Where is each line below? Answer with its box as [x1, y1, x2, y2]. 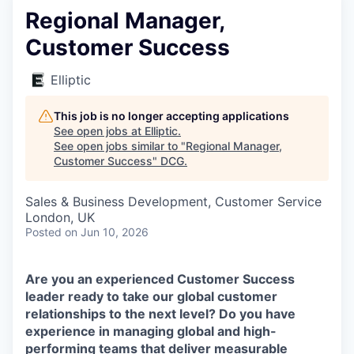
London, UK [25, 209, 95, 225]
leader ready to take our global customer [25, 288, 277, 304]
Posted [25, 225, 62, 239]
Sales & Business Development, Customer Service [25, 194, 322, 209]
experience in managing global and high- [25, 323, 277, 339]
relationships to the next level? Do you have [25, 306, 296, 322]
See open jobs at [54, 124, 145, 137]
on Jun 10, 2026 [65, 225, 149, 239]
